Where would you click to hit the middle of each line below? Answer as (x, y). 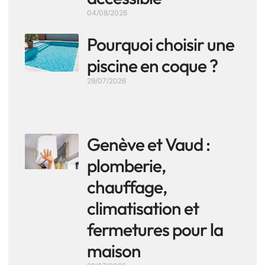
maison (114, 251)
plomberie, (126, 165)
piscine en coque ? (152, 66)
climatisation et (143, 208)
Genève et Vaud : (148, 144)
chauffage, (127, 187)
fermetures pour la (155, 229)
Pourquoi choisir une (161, 45)
